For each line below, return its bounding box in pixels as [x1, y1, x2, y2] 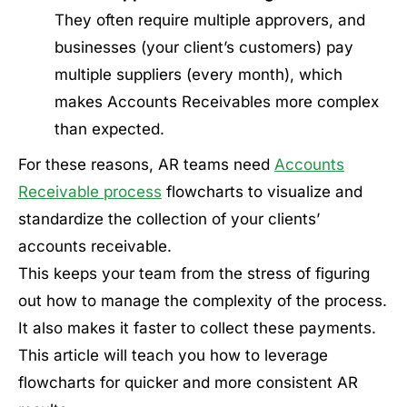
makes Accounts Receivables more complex [54, 93, 379, 111]
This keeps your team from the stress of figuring [18, 263, 370, 283]
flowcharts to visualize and [162, 182, 362, 201]
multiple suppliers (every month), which [54, 65, 342, 84]
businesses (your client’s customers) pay [54, 38, 353, 56]
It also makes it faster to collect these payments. [18, 318, 376, 337]
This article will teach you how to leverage [18, 345, 328, 364]
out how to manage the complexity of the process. [18, 291, 387, 310]
